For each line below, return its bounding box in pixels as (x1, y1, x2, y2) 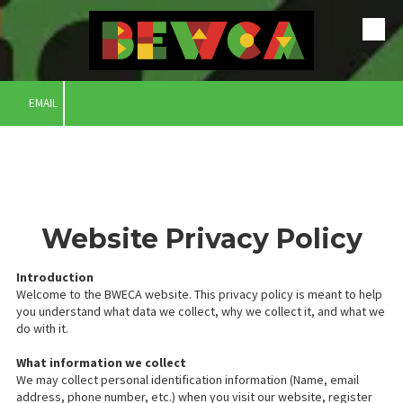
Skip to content (32, 31, 113, 48)
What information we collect (16, 354, 186, 371)
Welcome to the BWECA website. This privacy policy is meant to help (16, 286, 382, 302)
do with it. (16, 320, 68, 336)
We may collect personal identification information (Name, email (16, 372, 359, 388)
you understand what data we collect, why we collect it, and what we (16, 303, 385, 319)
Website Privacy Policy (40, 222, 363, 255)
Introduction (16, 269, 94, 285)
